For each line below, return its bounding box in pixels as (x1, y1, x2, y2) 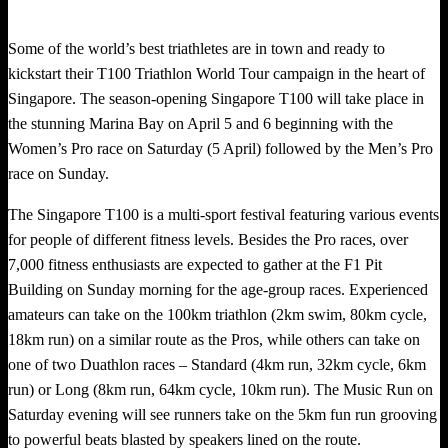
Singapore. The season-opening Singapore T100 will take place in (8, 89, 424, 107)
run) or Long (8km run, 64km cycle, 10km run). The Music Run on (8, 380, 433, 398)
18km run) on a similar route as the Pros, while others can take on (8, 330, 420, 348)
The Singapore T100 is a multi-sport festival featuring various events (8, 205, 439, 223)
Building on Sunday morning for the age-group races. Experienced (8, 280, 428, 298)
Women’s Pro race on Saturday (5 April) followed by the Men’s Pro (8, 139, 433, 157)
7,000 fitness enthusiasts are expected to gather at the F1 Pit (8, 255, 382, 273)
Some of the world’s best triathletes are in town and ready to (8, 39, 385, 57)
